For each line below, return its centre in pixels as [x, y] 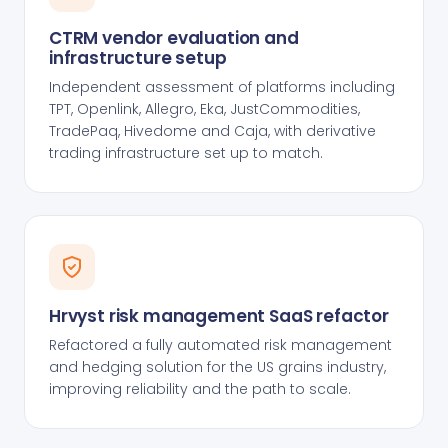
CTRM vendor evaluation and [174, 38]
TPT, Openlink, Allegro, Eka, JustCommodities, [204, 109]
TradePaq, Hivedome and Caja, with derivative [212, 131]
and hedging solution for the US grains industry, [217, 367]
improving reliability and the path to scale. [200, 389]
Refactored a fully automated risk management [220, 345]
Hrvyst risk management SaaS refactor [219, 316]
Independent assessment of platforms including [222, 87]
